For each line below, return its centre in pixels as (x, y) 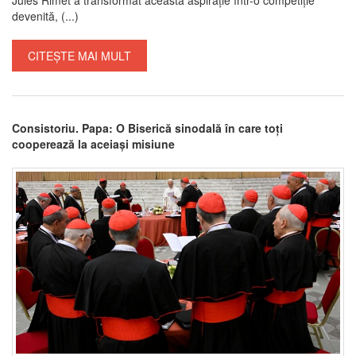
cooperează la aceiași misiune (93, 143)
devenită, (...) (45, 15)
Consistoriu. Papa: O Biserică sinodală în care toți (147, 128)
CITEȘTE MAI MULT (79, 55)
